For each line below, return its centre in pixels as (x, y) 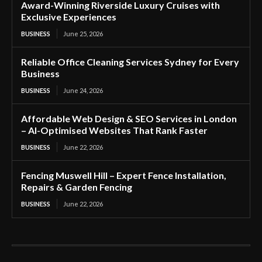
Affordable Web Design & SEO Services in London (129, 118)
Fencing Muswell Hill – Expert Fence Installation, (124, 175)
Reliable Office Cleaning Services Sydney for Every (130, 61)
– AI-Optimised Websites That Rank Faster (114, 130)
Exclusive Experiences (69, 16)
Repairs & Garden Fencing (77, 187)
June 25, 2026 (83, 33)
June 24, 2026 (83, 90)
